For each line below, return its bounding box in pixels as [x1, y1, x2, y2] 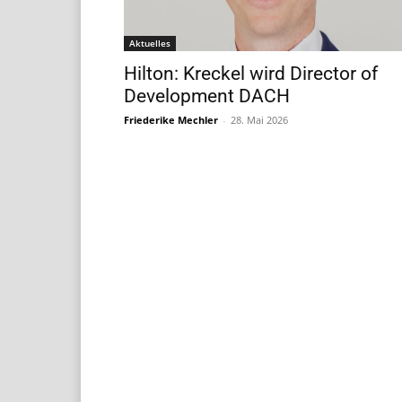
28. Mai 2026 [231, 112, 288, 127]
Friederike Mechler [124, 112, 218, 127]
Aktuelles [129, 36, 170, 49]
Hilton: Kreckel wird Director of [124, 62, 378, 84]
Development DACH [124, 84, 290, 107]
